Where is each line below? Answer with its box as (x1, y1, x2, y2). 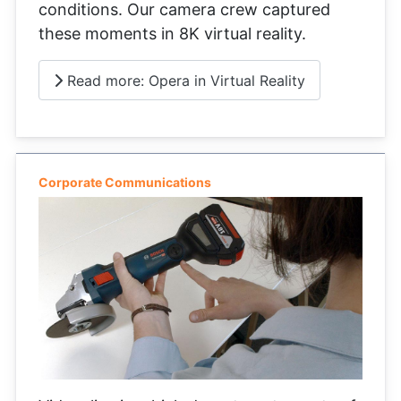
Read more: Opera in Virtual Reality (63, 71, 305, 90)
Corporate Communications (38, 175, 211, 191)
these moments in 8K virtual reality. (38, 23, 306, 43)
